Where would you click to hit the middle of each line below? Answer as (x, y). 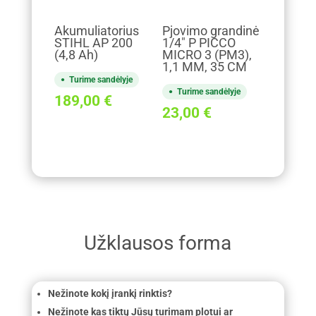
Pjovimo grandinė (211, 31)
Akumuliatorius (96, 31)
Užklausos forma (158, 243)
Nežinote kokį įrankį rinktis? (110, 294)
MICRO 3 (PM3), (207, 55)
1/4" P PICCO (199, 43)
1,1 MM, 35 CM (204, 67)
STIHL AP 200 (93, 43)
